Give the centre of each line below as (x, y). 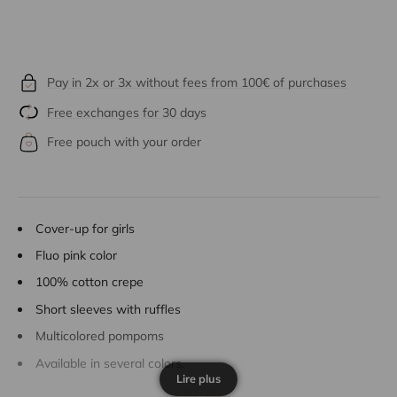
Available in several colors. (110, 363)
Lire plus (198, 379)
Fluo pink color (76, 256)
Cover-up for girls (85, 228)
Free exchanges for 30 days (127, 112)
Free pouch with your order (124, 142)
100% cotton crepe (90, 282)
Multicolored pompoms (100, 336)
